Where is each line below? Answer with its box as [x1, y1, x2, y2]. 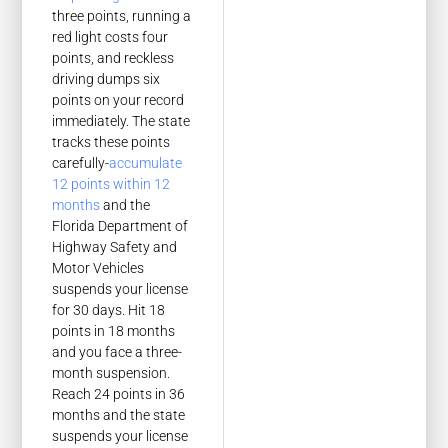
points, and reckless [52, 49, 175, 66]
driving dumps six [52, 70, 161, 87]
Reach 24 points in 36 [52, 385, 186, 402]
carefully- [52, 154, 110, 171]
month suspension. [52, 364, 171, 381]
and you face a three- [52, 343, 183, 360]
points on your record [52, 91, 185, 108]
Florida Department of [52, 217, 189, 234]
